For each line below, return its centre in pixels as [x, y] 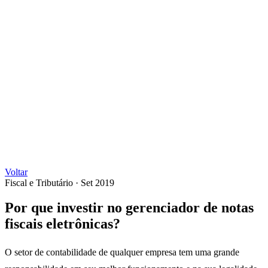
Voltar [16, 172]
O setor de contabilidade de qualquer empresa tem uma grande [122, 252]
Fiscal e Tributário [39, 182]
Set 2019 [98, 182]
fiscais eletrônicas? [63, 224]
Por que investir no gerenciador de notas [129, 208]
